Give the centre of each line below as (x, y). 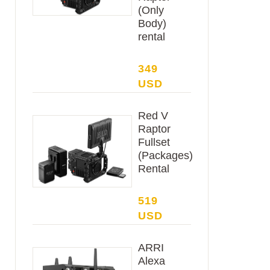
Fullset (154, 142)
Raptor (155, 129)
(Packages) (166, 155)
